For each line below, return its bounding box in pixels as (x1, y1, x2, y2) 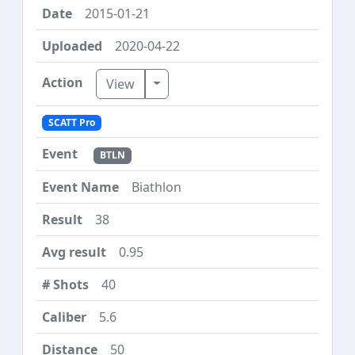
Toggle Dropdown (152, 74, 261, 92)
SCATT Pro (48, 116, 95, 130)
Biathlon (132, 177, 181, 196)
